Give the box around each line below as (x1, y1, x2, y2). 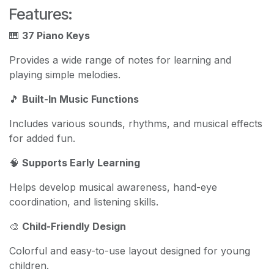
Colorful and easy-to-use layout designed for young (9, 244, 250, 257)
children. (9, 259, 49, 272)
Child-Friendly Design (22, 220, 126, 232)
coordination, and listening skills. (9, 195, 158, 208)
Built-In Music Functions (22, 92, 139, 105)
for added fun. (9, 131, 75, 144)
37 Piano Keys (22, 29, 90, 42)
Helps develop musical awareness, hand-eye (9, 180, 217, 193)
